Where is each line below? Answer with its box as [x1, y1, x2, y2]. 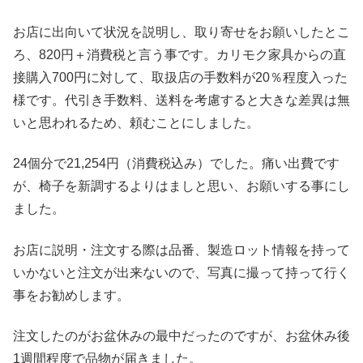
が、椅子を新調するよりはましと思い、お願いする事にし [13, 179, 350, 194]
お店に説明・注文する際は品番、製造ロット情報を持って [13, 242, 350, 257]
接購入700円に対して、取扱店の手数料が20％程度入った [13, 70, 348, 84]
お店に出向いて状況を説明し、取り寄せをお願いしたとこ [13, 24, 350, 39]
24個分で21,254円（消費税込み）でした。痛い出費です [13, 156, 340, 171]
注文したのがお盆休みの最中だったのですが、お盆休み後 [13, 328, 350, 343]
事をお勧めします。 [13, 288, 130, 302]
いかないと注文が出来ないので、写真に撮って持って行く [13, 265, 350, 280]
